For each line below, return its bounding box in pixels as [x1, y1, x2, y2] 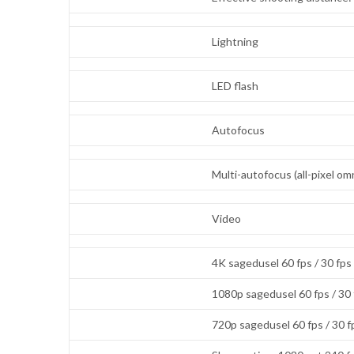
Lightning [212, 35, 259, 49]
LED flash [212, 79, 259, 93]
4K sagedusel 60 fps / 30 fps [212, 256, 352, 270]
